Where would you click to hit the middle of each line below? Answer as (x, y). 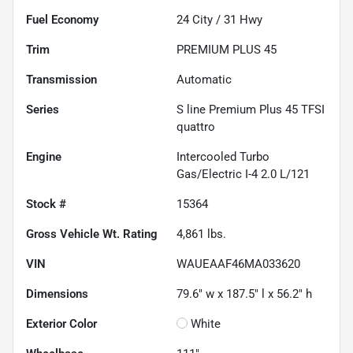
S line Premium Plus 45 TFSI (251, 109)
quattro (196, 126)
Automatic (204, 79)
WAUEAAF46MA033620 (238, 264)
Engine (44, 156)
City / (206, 19)
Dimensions (57, 294)
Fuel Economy (62, 19)
